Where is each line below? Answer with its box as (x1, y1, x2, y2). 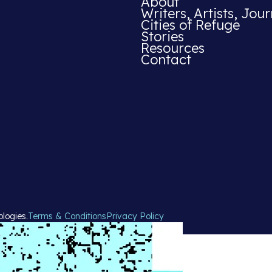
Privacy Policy (106, 211, 165, 222)
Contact (141, 51, 191, 68)
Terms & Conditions (28, 211, 107, 222)
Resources (141, 39, 205, 56)
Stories (141, 28, 184, 45)
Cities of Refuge (141, 16, 240, 33)
